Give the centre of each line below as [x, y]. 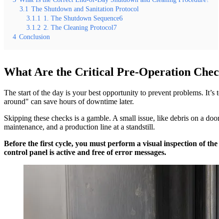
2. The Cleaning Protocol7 [80, 27]
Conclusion [34, 36]
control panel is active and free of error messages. [85, 152]
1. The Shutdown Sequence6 [83, 18]
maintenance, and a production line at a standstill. [79, 127]
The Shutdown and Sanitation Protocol [85, 9]
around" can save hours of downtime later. [69, 101]
